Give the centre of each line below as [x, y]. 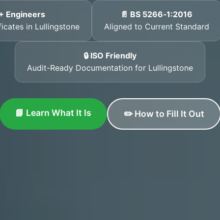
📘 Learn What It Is [53, 113]
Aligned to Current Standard [156, 27]
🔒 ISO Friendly [110, 55]
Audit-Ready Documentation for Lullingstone [110, 68]
